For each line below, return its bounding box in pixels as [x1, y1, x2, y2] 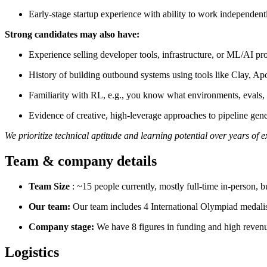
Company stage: [29, 221, 94, 232]
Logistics [5, 244, 59, 260]
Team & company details [5, 153, 157, 169]
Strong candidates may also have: [5, 29, 139, 39]
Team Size [29, 181, 70, 191]
